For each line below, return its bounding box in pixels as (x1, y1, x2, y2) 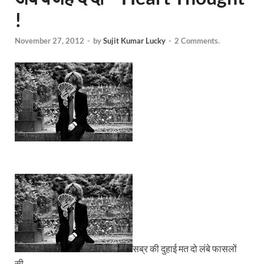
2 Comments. (174, 36, 220, 46)
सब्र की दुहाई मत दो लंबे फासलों (133, 243, 237, 255)
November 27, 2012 (15, 36, 84, 46)
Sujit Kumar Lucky (103, 36, 166, 46)
